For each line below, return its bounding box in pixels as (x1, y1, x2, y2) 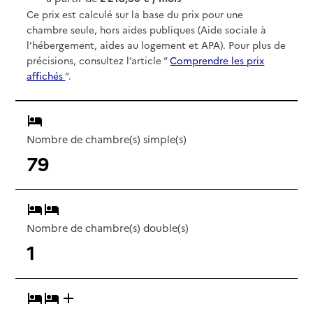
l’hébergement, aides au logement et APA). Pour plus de (27, 38, 286, 51)
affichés (27, 68, 66, 82)
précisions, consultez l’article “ (27, 53, 170, 66)
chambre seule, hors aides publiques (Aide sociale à (27, 22, 267, 36)
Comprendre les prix (170, 53, 265, 66)
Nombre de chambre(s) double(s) (27, 220, 189, 235)
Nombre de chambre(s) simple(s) (27, 131, 187, 146)
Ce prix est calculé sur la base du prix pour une (27, 7, 244, 20)
